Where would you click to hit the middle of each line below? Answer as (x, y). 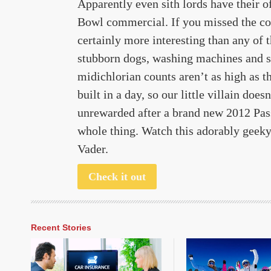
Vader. (93, 149)
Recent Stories (61, 227)
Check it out (117, 176)
